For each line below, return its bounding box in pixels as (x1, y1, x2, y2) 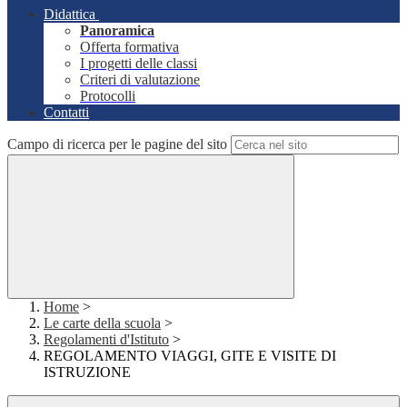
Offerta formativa (80, 39, 179, 55)
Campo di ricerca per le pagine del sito (7, 136, 227, 153)
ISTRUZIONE (44, 364, 131, 381)
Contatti (44, 104, 89, 121)
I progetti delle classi (80, 55, 197, 72)
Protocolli (80, 88, 135, 104)
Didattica (44, 6, 95, 23)
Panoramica (80, 23, 154, 39)
